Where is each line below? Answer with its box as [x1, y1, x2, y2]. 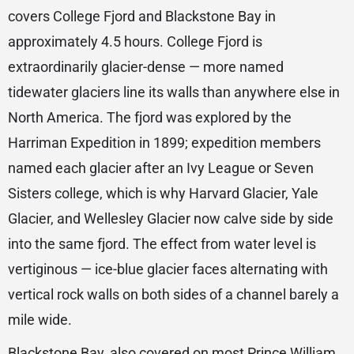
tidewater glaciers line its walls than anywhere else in [8, 84, 340, 101]
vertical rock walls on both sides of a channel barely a [8, 286, 339, 303]
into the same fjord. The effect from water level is [8, 235, 316, 253]
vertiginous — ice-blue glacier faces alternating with [8, 261, 328, 278]
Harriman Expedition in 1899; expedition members [8, 134, 321, 152]
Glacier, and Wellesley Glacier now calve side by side [8, 210, 333, 228]
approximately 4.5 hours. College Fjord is [8, 33, 262, 51]
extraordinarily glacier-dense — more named [8, 58, 284, 76]
